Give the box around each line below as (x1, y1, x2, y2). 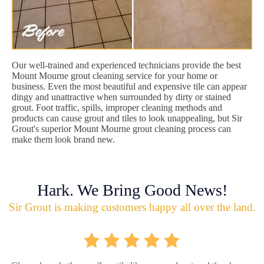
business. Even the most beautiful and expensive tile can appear (12, 81, 247, 91)
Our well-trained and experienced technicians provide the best (12, 60, 241, 70)
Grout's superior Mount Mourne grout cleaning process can (12, 123, 231, 134)
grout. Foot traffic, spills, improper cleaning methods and (12, 102, 222, 113)
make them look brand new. (12, 134, 115, 144)
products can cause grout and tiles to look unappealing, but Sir (12, 113, 242, 123)
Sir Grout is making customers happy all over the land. (8, 200, 256, 213)
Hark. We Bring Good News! (37, 180, 227, 199)
